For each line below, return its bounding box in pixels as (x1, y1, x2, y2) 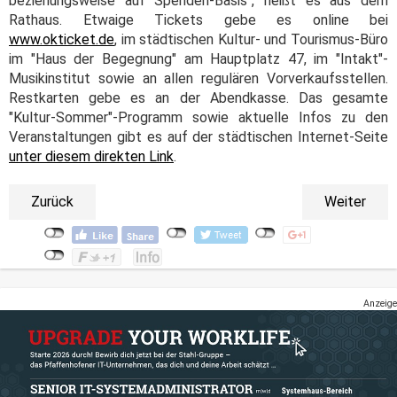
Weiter (324, 193, 366, 211)
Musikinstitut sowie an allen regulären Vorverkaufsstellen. (9, 70, 388, 88)
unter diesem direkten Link (9, 148, 174, 166)
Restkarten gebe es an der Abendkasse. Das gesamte (9, 90, 388, 107)
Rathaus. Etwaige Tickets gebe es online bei (9, 12, 388, 29)
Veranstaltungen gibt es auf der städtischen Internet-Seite (9, 128, 388, 146)
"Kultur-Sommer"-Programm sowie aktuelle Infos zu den (9, 109, 388, 127)
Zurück (31, 193, 74, 211)
